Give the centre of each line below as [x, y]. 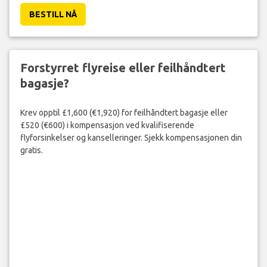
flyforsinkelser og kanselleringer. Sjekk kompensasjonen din [131, 137]
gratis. [31, 150]
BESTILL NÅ [53, 15]
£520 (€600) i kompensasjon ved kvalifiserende [107, 125]
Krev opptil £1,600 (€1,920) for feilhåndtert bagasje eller [124, 112]
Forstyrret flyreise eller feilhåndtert [123, 68]
